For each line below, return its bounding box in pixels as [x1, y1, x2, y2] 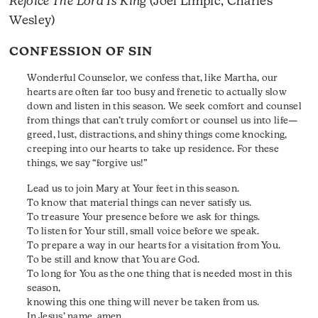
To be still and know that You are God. [27, 256, 200, 265]
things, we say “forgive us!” [27, 158, 148, 168]
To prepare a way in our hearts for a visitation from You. [27, 241, 281, 251]
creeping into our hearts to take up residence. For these [27, 144, 279, 154]
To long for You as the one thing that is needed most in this [27, 270, 292, 280]
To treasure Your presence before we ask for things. [27, 213, 261, 223]
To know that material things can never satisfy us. [27, 199, 252, 209]
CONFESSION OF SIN [9, 45, 153, 58]
